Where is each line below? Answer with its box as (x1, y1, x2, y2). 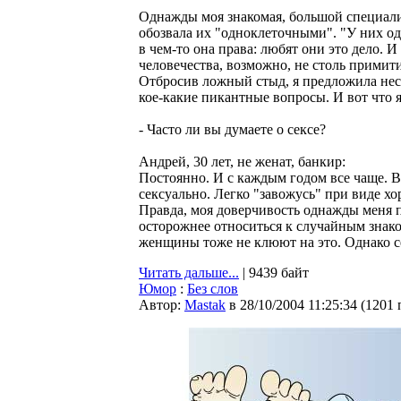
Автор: (139, 297, 184, 312)
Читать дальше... (139, 265, 239, 280)
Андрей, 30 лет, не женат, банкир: (139, 154, 346, 169)
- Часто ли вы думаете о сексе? (139, 122, 326, 137)
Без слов (187, 281, 238, 296)
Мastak (184, 297, 226, 312)
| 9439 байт (239, 265, 309, 280)
